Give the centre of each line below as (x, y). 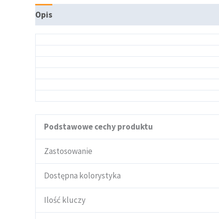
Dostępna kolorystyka (82, 175)
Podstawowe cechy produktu (99, 126)
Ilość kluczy (65, 200)
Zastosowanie (68, 151)
